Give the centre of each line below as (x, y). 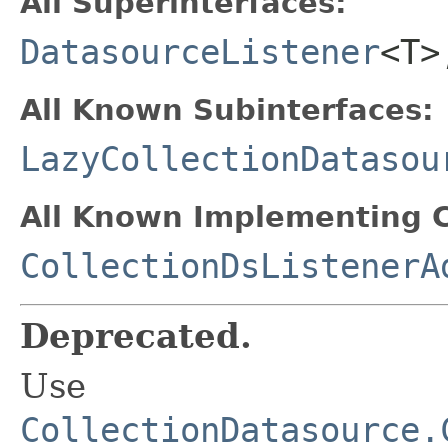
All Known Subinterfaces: (227, 109)
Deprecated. (136, 335)
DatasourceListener (200, 51)
